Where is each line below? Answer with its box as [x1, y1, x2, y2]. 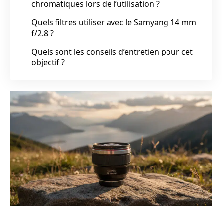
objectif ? [31, 56, 65, 68]
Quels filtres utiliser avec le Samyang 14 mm [31, 16, 196, 28]
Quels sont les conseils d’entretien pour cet [31, 46, 193, 57]
